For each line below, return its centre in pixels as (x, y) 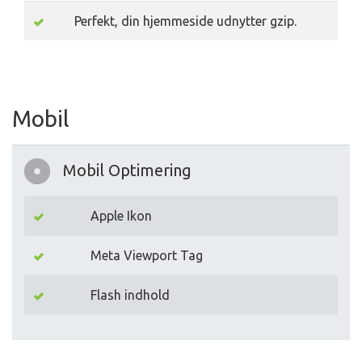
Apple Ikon (121, 216)
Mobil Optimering (127, 170)
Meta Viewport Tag (147, 256)
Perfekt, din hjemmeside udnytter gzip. (185, 21)
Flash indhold (130, 295)
